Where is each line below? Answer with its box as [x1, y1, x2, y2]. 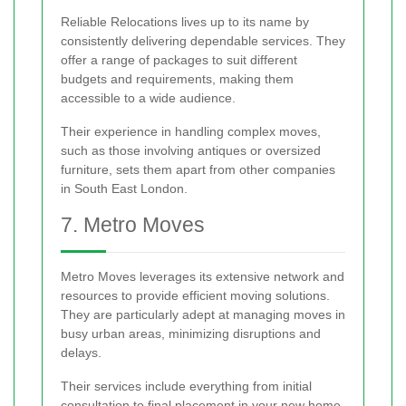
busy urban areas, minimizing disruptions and [61, 326, 321, 342]
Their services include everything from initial [61, 379, 312, 394]
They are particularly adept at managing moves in [61, 307, 345, 323]
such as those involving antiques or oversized [61, 143, 321, 159]
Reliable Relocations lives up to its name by [61, 14, 309, 30]
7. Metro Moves [61, 213, 205, 237]
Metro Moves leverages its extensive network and [61, 269, 344, 285]
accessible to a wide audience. [61, 91, 236, 106]
